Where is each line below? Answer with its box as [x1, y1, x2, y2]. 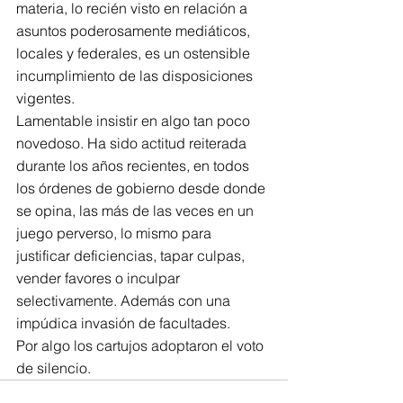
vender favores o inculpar [16, 269, 184, 287]
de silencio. [16, 359, 91, 377]
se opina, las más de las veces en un [16, 201, 257, 219]
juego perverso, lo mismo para [16, 224, 215, 242]
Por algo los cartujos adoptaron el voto [16, 336, 267, 354]
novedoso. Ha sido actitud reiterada [16, 134, 250, 152]
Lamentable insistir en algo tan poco [16, 112, 254, 130]
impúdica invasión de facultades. [16, 314, 230, 332]
